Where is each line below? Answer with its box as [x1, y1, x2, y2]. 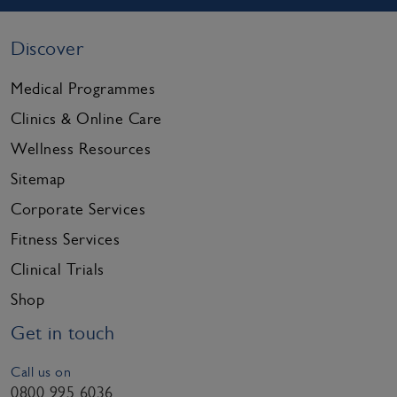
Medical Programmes [11, 80, 155, 97]
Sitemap [11, 170, 66, 188]
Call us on [11, 363, 71, 380]
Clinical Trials [11, 261, 105, 278]
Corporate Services [11, 200, 145, 218]
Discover [11, 37, 83, 59]
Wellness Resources [11, 140, 151, 158]
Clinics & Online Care [11, 110, 162, 128]
